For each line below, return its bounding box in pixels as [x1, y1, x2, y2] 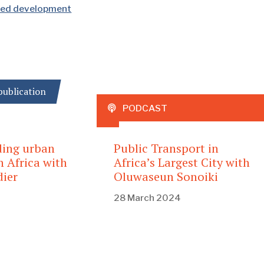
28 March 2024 [113, 192, 181, 204]
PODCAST [122, 102, 167, 114]
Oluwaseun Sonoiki [113, 168, 218, 184]
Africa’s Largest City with [113, 154, 250, 170]
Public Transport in [113, 140, 219, 156]
